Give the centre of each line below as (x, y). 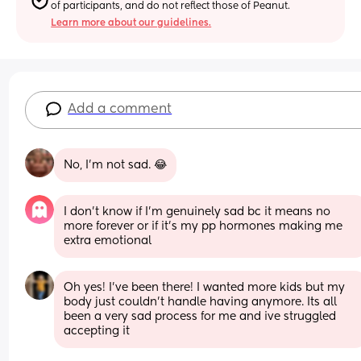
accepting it (97, 331)
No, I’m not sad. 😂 (116, 165)
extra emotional (108, 241)
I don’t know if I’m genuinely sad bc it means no (197, 212)
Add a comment (120, 109)
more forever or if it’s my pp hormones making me (203, 226)
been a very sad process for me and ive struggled (200, 316)
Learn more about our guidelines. (131, 23)
